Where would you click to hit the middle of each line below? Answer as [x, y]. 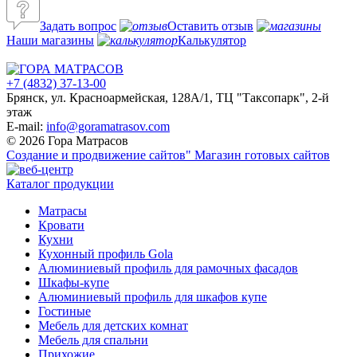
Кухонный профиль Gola [106, 254]
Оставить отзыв [210, 26]
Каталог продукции [60, 184]
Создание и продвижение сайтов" [100, 155]
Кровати [61, 226]
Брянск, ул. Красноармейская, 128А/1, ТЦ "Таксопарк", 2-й [168, 98]
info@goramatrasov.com [108, 127]
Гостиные [65, 312]
